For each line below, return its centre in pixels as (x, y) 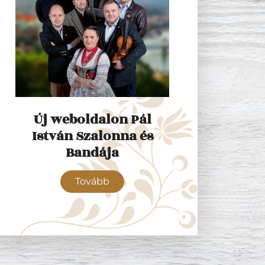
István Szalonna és (92, 136)
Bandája (92, 153)
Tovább (92, 181)
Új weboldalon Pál (92, 119)
